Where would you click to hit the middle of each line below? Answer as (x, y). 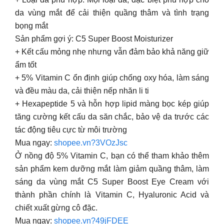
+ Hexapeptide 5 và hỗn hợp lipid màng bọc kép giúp (112, 104)
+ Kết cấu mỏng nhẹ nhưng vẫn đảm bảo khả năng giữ (112, 52)
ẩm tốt (26, 65)
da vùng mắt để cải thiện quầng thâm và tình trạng (112, 13)
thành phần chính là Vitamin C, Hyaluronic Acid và (112, 195)
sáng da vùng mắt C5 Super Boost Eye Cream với (112, 182)
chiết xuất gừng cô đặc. (56, 208)
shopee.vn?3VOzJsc (91, 143)
